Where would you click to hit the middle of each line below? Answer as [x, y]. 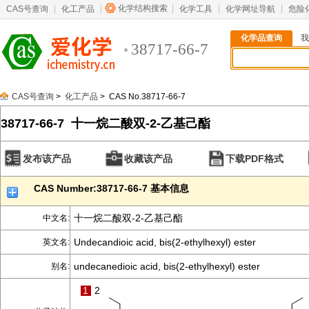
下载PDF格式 [255, 159]
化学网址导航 [250, 9]
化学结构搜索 [143, 8]
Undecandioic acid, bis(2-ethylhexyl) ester [165, 242]
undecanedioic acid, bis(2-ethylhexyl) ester [167, 266]
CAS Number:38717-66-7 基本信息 [111, 188]
